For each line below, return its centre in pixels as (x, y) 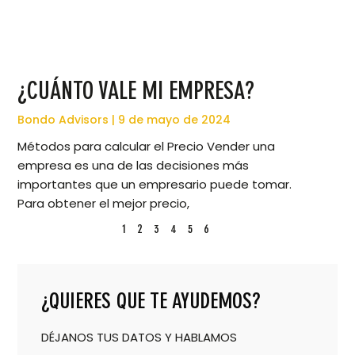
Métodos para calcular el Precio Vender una (147, 147)
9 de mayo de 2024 (173, 120)
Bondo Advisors (65, 120)
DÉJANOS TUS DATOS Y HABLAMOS (139, 338)
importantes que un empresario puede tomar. (155, 185)
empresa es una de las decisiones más (134, 166)
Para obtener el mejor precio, (104, 204)
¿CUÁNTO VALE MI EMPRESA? (136, 91)
